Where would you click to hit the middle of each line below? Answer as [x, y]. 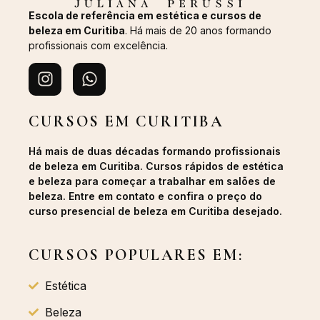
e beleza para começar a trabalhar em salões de [152, 181]
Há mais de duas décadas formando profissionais [155, 151]
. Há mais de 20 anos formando [198, 30]
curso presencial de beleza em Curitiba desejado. [155, 211]
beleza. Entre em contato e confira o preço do [145, 196]
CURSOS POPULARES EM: [136, 255]
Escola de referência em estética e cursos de [145, 15]
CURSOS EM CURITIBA [126, 121]
